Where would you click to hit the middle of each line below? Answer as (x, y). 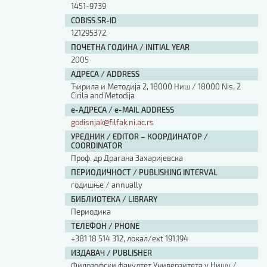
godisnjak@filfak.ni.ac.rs (112, 122)
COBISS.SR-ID (94, 20)
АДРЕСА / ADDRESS (105, 74)
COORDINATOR (96, 145)
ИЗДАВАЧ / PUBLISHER (111, 253)
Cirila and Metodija (103, 95)
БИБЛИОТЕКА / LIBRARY (114, 199)
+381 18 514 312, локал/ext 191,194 (129, 238)
